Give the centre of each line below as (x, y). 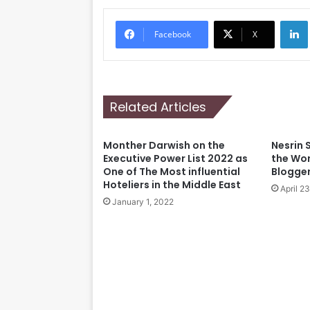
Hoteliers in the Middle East (172, 184)
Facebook (173, 34)
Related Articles (158, 107)
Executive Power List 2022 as (176, 158)
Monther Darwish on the (164, 145)
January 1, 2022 (143, 201)
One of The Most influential (172, 171)
